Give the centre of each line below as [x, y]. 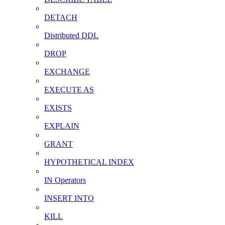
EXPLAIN [62, 126]
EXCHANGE [67, 71]
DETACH [61, 17]
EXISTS [58, 107]
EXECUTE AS [69, 89]
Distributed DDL [71, 35]
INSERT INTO [69, 198]
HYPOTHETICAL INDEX [89, 162]
